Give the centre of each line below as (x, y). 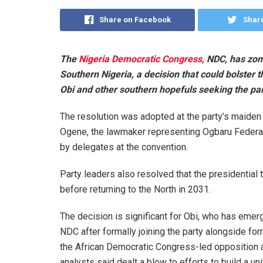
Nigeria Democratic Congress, (141, 59)
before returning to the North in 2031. (135, 189)
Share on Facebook (135, 19)
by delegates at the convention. (124, 147)
